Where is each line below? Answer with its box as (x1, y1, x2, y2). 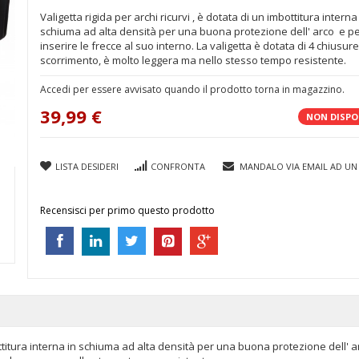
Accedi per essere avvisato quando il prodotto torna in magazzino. (40, 83, 345, 96)
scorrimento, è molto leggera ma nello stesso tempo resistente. (40, 53, 346, 67)
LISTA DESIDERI (55, 160, 119, 172)
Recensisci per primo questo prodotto (40, 204, 215, 217)
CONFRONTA (151, 160, 205, 172)
